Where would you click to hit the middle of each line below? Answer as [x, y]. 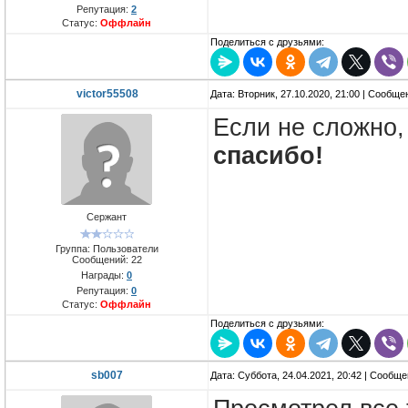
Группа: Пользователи [107, 248]
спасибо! [268, 156]
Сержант [107, 217]
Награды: [104, 275]
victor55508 [107, 94]
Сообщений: [101, 259]
